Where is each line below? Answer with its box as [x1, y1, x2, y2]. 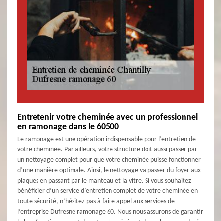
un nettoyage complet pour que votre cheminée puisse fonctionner [17, 156, 201, 164]
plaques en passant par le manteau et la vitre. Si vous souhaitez [17, 177, 191, 185]
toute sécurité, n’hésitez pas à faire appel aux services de [17, 198, 175, 206]
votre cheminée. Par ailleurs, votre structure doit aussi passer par [17, 146, 197, 154]
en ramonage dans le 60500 [17, 122, 119, 132]
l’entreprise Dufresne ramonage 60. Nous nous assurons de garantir [17, 208, 203, 216]
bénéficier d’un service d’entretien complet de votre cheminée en [17, 187, 198, 195]
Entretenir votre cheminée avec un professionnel [17, 113, 198, 123]
